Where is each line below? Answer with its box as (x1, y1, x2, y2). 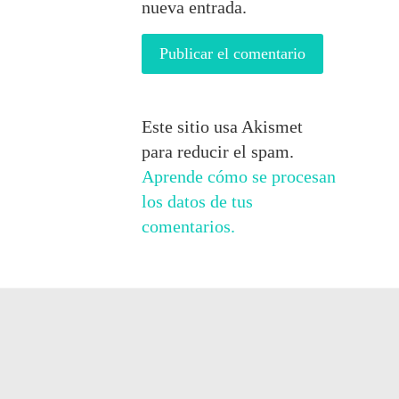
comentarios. (142, 216, 236, 237)
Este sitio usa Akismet (142, 117, 304, 137)
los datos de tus (142, 191, 254, 212)
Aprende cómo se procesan (142, 167, 337, 187)
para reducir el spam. (142, 142, 295, 162)
